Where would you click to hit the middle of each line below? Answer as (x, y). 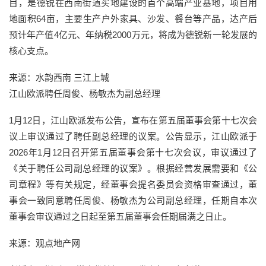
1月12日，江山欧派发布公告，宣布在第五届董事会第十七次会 (133, 121)
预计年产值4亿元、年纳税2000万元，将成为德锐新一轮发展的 (133, 35)
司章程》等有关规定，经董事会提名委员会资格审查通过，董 (133, 185)
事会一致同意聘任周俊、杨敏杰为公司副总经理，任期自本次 (133, 201)
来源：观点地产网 (45, 243)
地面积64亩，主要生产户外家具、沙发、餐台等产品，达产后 (133, 19)
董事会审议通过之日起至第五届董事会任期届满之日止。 (120, 217)
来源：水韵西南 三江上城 (59, 78)
